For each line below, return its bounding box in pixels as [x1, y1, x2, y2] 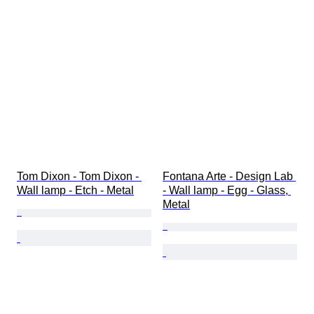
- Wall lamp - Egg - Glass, [163, 184, 291, 197]
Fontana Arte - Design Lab [163, 170, 296, 183]
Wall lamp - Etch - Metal [17, 184, 134, 197]
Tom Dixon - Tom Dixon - [17, 170, 142, 183]
